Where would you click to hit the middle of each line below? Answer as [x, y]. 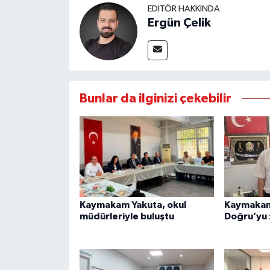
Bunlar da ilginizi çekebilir [155, 98]
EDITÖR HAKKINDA [184, 8]
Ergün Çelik [179, 23]
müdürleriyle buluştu [127, 216]
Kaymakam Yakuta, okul [133, 205]
